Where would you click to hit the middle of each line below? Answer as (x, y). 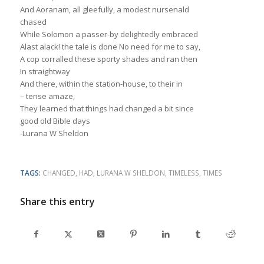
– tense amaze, (47, 96)
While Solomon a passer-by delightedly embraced (109, 34)
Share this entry (57, 202)
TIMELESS (184, 173)
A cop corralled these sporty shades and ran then (108, 59)
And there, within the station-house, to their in (101, 84)
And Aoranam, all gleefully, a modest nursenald (104, 10)
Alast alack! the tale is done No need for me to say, (110, 47)
